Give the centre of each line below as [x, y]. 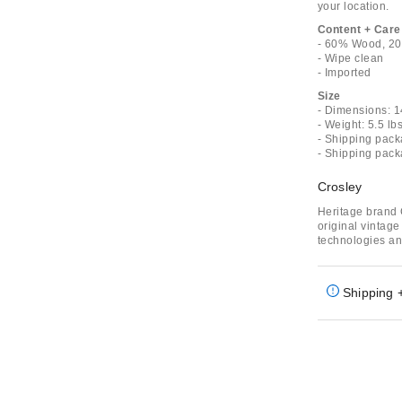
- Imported [344, 73]
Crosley [340, 187]
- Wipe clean [350, 58]
